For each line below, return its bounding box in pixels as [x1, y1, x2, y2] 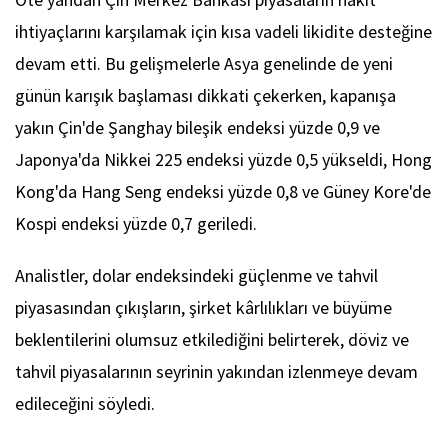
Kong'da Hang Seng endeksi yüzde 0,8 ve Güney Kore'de [15, 180, 431, 204]
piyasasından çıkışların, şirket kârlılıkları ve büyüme [15, 296, 392, 320]
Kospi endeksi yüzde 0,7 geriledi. [15, 212, 257, 236]
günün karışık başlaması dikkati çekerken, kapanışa [15, 84, 396, 108]
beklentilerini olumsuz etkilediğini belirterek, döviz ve [15, 328, 409, 352]
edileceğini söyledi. [15, 392, 155, 416]
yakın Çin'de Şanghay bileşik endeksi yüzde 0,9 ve [15, 116, 380, 140]
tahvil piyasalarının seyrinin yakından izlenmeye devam [15, 360, 418, 384]
